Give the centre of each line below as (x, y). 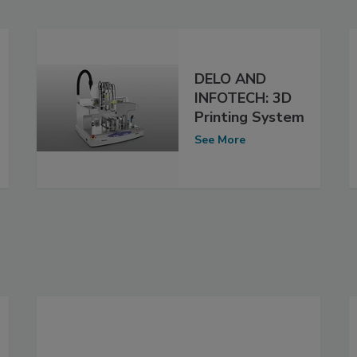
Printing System (249, 118)
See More (220, 140)
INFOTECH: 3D (243, 98)
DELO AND (230, 79)
